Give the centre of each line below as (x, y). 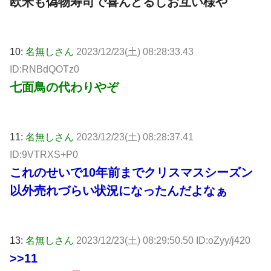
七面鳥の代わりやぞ (64, 87)
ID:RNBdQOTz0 (44, 69)
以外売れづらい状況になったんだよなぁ (119, 190)
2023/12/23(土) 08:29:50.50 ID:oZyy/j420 (163, 240)
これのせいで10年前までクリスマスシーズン (131, 172)
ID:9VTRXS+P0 (44, 154)
